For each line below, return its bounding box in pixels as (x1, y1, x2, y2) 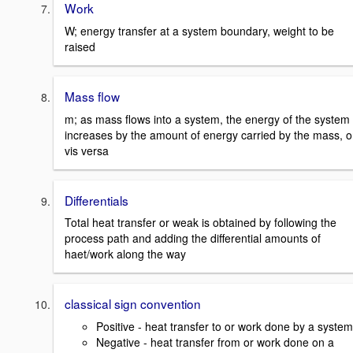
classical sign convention (65, 295, 201, 313)
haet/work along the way (65, 246, 186, 262)
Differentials (65, 191, 128, 209)
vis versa (65, 142, 109, 158)
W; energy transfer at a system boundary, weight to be (65, 22, 334, 39)
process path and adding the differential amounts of (65, 230, 321, 247)
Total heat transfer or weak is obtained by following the (65, 214, 336, 231)
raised (65, 38, 95, 54)
